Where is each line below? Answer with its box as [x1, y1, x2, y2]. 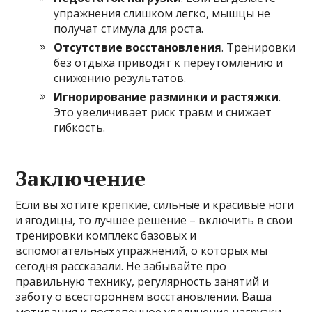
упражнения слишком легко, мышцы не [54, 5, 271, 21]
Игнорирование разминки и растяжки [54, 88, 279, 104]
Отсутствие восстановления [54, 39, 222, 55]
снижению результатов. [54, 70, 187, 86]
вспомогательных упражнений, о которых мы [15, 242, 268, 258]
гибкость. [54, 119, 106, 135]
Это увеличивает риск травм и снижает [54, 104, 272, 120]
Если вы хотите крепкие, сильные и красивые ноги [15, 196, 295, 212]
